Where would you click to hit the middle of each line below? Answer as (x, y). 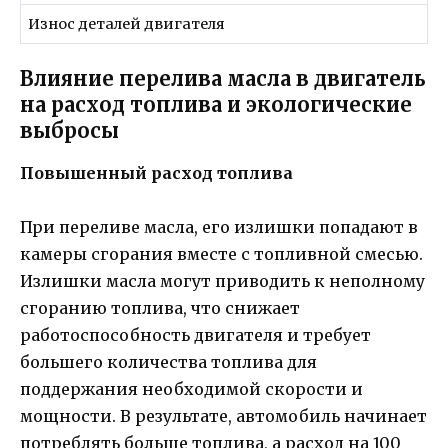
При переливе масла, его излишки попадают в (219, 226)
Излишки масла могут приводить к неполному (222, 280)
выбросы (69, 130)
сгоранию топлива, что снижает (160, 307)
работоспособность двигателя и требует (195, 334)
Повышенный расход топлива (156, 172)
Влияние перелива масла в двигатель (223, 78)
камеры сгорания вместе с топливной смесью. (221, 253)
